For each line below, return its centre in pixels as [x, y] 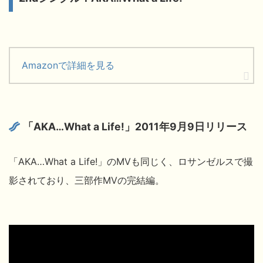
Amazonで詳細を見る [68, 65]
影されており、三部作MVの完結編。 [87, 180]
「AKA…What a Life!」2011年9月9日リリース [135, 126]
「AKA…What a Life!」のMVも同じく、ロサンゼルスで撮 [131, 161]
